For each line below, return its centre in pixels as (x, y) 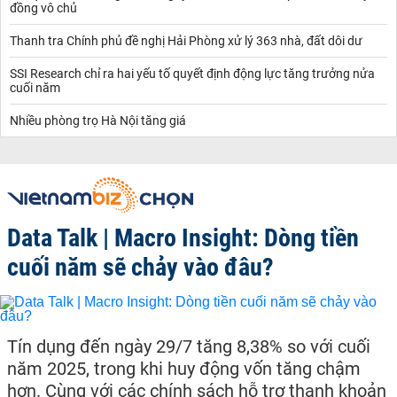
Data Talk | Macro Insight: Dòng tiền (183, 237)
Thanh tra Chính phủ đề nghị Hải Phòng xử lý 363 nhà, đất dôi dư (186, 40)
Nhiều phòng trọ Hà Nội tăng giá (98, 120)
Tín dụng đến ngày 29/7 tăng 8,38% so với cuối (189, 346)
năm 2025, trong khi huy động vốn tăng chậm (184, 368)
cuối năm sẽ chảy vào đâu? (140, 267)
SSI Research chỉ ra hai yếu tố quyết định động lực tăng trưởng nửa (192, 73)
